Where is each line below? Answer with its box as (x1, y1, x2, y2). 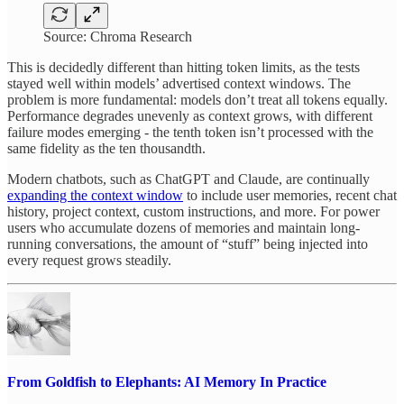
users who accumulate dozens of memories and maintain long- (7, 219, 360, 235)
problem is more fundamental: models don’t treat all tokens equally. (7, 91, 388, 107)
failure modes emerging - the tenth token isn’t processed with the (7, 124, 373, 140)
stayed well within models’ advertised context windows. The (7, 75, 351, 91)
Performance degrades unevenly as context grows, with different (7, 107, 372, 124)
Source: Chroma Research (43, 28, 192, 44)
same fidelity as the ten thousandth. (7, 140, 206, 156)
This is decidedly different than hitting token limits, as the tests (7, 59, 360, 75)
